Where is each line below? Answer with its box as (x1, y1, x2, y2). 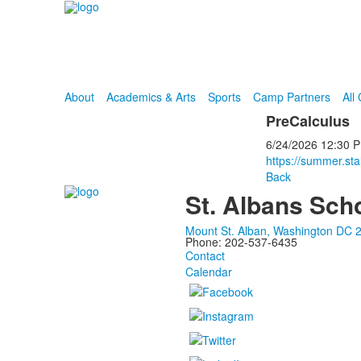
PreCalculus (265, 110, 350, 131)
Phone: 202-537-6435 (185, 234, 297, 250)
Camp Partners (252, 89, 330, 105)
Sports (207, 89, 241, 105)
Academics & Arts (106, 89, 196, 105)
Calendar (185, 263, 232, 280)
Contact (185, 247, 225, 263)
